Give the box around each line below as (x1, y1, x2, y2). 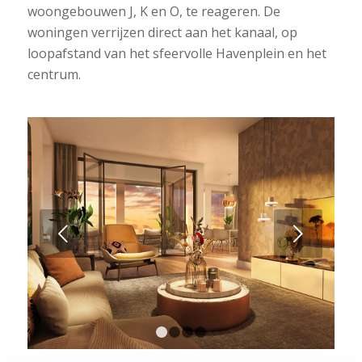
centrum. (27, 65, 81, 83)
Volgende (110, 220, 196, 248)
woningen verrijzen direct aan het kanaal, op (27, 23, 297, 41)
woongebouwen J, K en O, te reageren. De (27, 2, 280, 20)
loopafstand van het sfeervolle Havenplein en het (27, 44, 326, 62)
